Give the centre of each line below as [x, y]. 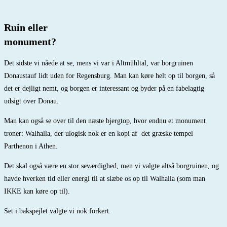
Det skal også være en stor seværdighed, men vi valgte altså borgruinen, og [111, 166]
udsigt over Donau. [31, 101]
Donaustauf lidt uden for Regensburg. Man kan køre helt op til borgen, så [109, 76]
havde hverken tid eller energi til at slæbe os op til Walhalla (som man [105, 179]
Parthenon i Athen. [31, 146]
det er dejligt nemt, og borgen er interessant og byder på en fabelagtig [104, 89]
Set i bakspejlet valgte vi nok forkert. [58, 211]
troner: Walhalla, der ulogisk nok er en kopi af [72, 134]
